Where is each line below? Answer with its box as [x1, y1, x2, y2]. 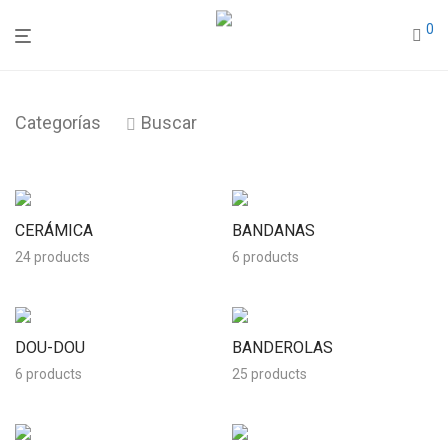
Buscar [141, 112, 197, 133]
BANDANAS [232, 221, 315, 240]
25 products [232, 366, 307, 382]
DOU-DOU [15, 338, 85, 357]
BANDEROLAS [232, 338, 333, 357]
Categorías [15, 112, 101, 133]
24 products [15, 249, 90, 265]
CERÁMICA [15, 221, 93, 240]
